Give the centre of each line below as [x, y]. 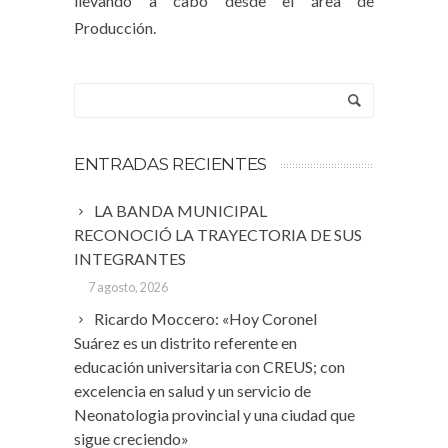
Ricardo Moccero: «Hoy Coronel [205, 318]
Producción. [115, 27]
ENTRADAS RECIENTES [170, 164]
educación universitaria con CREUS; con [209, 366]
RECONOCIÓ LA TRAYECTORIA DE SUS [218, 234]
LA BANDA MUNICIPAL [180, 210]
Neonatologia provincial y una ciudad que [214, 414]
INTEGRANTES [130, 258]
